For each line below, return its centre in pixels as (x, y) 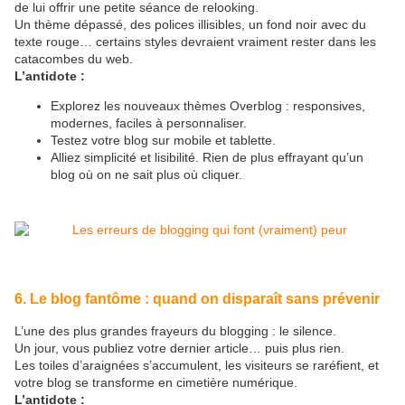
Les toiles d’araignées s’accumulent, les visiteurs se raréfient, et (197, 365)
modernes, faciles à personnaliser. (149, 123)
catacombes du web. (74, 59)
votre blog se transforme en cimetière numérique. (156, 382)
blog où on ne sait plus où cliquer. (146, 175)
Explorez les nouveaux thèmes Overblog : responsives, (208, 106)
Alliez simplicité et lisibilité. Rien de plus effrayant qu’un (207, 158)
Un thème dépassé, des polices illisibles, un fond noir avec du (190, 25)
